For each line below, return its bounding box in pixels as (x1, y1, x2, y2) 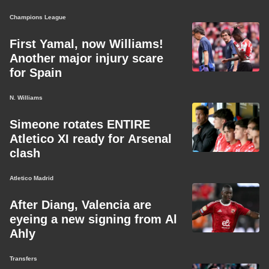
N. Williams (10, 94, 43, 101)
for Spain (10, 66, 62, 79)
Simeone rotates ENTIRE (10, 118, 150, 131)
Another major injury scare (10, 52, 163, 65)
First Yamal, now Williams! (10, 37, 163, 50)
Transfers (10, 255, 37, 262)
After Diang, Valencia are (10, 198, 151, 211)
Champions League (10, 14, 66, 20)
